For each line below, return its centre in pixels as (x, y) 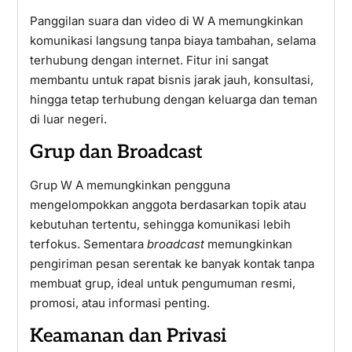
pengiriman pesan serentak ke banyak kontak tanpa (172, 264)
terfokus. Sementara (88, 244)
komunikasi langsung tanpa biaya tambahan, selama (172, 40)
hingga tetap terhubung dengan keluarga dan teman (173, 99)
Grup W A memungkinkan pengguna (130, 185)
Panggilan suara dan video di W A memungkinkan (166, 21)
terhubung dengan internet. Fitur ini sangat (149, 60)
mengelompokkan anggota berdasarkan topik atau (168, 205)
